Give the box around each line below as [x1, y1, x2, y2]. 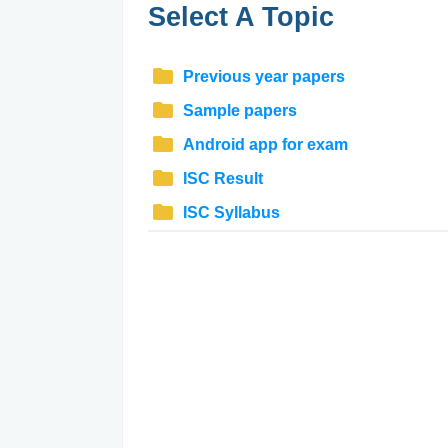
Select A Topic [148, 2, 334, 32]
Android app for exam [183, 136, 348, 153]
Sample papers [183, 102, 297, 119]
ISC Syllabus [183, 204, 280, 221]
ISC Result [183, 170, 263, 187]
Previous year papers [183, 68, 345, 85]
